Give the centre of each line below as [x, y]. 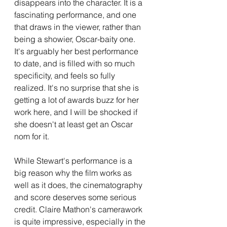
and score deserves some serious [76, 197]
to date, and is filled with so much [75, 63]
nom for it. [32, 136]
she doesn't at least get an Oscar [74, 124]
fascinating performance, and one [76, 14]
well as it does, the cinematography [79, 185]
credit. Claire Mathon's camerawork [79, 209]
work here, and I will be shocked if [77, 112]
